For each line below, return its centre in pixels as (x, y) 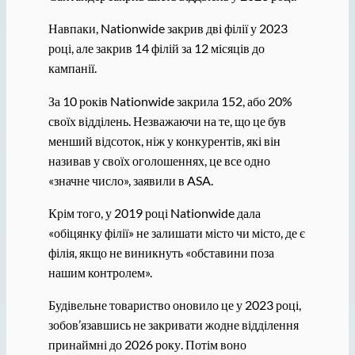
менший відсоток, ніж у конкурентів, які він (164, 140)
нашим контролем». (100, 272)
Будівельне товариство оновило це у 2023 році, (174, 304)
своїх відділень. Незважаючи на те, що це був (167, 120)
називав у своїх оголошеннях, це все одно (159, 160)
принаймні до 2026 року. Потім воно (147, 344)
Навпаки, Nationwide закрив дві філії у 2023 (168, 29)
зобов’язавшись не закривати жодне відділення (173, 324)
